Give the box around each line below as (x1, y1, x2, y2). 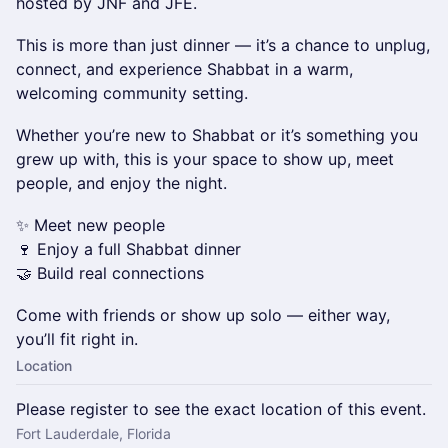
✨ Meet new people (16, 215, 165, 235)
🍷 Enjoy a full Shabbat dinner (16, 239, 241, 259)
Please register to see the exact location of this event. (16, 399, 426, 419)
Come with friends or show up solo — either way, (16, 305, 390, 325)
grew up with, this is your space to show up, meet (16, 149, 394, 169)
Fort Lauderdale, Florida (16, 425, 171, 442)
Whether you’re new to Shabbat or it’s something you (16, 125, 418, 145)
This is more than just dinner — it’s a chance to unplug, (16, 35, 430, 55)
